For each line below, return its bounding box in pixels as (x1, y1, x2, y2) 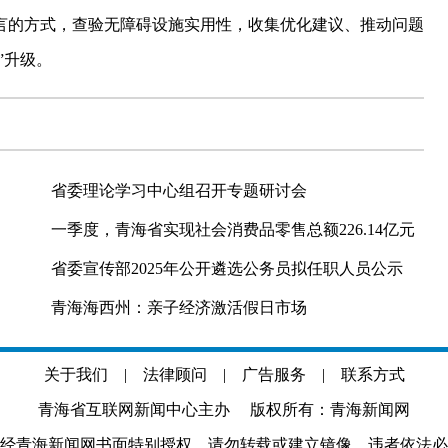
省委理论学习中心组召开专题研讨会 (51, 182, 307, 199)
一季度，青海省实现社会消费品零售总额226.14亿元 (51, 221, 415, 238)
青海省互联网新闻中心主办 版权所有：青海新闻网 (38, 401, 410, 418)
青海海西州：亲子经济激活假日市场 (51, 299, 307, 316)
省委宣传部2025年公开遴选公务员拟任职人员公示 (51, 260, 403, 277)
